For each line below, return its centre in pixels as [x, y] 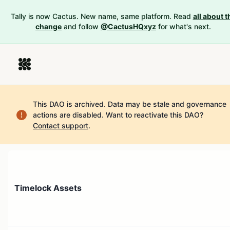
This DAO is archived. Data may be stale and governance [130, 104]
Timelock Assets [48, 188]
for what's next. [185, 26]
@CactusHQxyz [128, 26]
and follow [81, 26]
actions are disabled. [68, 115]
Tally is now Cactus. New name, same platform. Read [101, 16]
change [49, 26]
